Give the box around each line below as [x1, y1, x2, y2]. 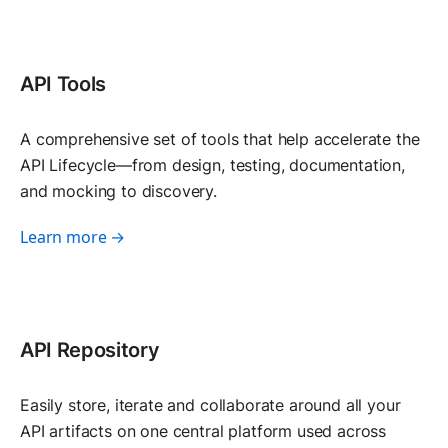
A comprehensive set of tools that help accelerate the [20, 128, 420, 149]
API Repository [20, 337, 160, 362]
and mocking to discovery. [20, 180, 217, 201]
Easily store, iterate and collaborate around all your [20, 394, 401, 415]
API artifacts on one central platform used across [20, 420, 387, 441]
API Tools [20, 71, 107, 96]
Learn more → [20, 225, 126, 248]
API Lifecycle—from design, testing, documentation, [20, 154, 405, 175]
